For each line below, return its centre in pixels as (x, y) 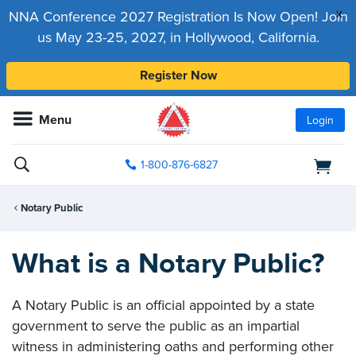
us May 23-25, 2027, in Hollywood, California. (178, 37)
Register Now (178, 75)
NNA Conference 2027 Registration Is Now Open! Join (178, 17)
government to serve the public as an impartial (156, 325)
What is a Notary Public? (168, 263)
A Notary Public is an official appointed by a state (163, 305)
